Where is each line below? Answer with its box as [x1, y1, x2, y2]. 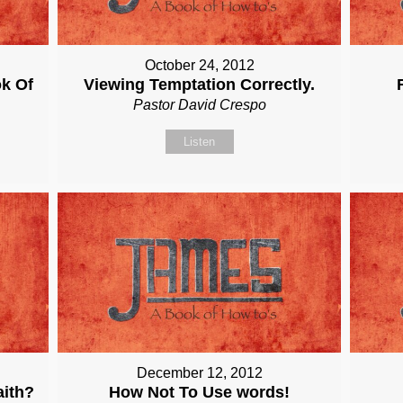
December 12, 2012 [136, 364, 263, 381]
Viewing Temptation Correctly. [84, 76, 316, 94]
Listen [184, 135, 216, 149]
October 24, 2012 [144, 58, 255, 74]
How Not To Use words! [109, 382, 291, 401]
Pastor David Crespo [132, 97, 266, 113]
